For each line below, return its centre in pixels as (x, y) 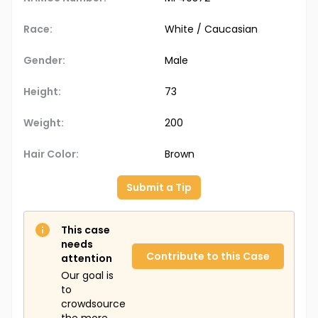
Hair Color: (51, 154)
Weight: (44, 123)
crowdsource (93, 304)
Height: (42, 92)
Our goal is (87, 276)
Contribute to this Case (208, 257)
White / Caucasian (211, 29)
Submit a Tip (159, 188)
